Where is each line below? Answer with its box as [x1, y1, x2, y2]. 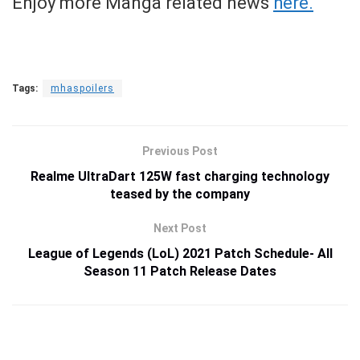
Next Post [153, 222, 207, 235]
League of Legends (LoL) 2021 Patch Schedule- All [27, 246, 333, 262]
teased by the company [110, 186, 250, 202]
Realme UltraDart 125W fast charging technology [31, 169, 329, 185]
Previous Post [142, 145, 218, 158]
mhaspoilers [51, 83, 114, 95]
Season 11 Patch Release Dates [84, 264, 276, 280]
